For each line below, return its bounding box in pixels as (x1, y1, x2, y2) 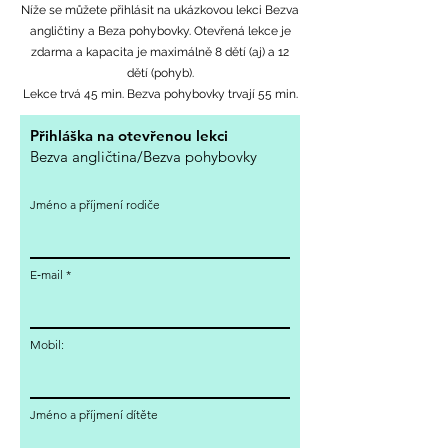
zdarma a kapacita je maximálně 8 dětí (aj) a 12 (31, 45, 289, 59)
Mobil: (30, 337, 64, 352)
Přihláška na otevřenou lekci (30, 126, 228, 145)
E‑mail (30, 267, 63, 282)
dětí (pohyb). (126, 66, 194, 80)
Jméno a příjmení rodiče (30, 197, 160, 212)
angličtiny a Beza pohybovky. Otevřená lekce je (29, 24, 291, 38)
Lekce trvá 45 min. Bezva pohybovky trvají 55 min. (22, 87, 298, 101)
